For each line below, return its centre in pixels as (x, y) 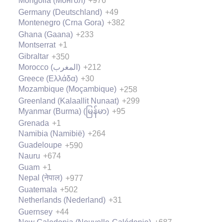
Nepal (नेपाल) (40, 178)
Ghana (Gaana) (46, 34)
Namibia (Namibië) (52, 133)
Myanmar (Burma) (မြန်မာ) (64, 111)
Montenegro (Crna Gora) (61, 23)
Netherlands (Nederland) (62, 200)
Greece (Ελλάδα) (48, 79)
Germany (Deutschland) (60, 12)
